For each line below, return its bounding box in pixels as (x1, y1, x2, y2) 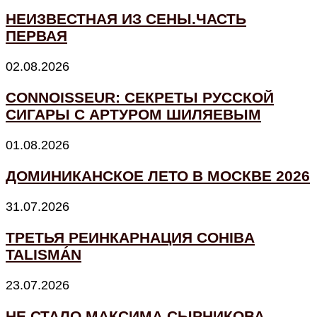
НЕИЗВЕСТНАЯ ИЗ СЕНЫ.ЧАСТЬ (6, 10, 246, 27)
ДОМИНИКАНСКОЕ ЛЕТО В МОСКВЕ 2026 (6, 167, 310, 184)
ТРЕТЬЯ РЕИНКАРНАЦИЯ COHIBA (6, 229, 255, 246)
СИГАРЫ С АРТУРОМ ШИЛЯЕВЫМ (6, 105, 261, 122)
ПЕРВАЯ (6, 27, 67, 44)
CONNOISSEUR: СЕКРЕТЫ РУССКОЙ (6, 88, 274, 105)
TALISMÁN (6, 246, 81, 263)
